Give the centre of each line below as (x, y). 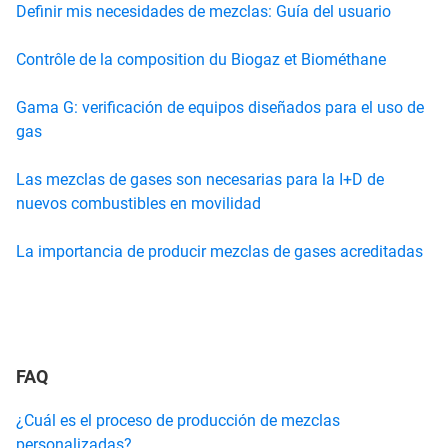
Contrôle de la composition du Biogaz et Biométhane (201, 59)
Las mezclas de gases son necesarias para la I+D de (200, 179)
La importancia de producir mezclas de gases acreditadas (219, 251)
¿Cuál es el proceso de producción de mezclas (178, 420)
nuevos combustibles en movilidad (138, 203)
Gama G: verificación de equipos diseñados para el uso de (220, 107)
